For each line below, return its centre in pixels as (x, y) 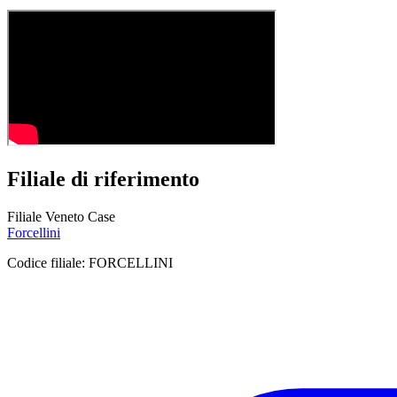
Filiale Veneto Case (61, 216)
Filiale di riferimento (103, 179)
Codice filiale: (48, 262)
